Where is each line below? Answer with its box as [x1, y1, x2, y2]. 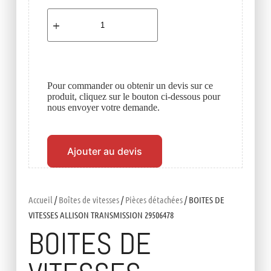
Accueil [28, 194, 53, 206]
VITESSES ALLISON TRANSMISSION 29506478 [28, 209, 174, 221]
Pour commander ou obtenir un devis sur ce [47, 80, 213, 91]
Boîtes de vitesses [58, 194, 119, 206]
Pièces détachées [125, 194, 183, 206]
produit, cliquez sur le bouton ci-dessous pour [47, 91, 220, 102]
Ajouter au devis [67, 145, 142, 158]
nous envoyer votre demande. [47, 102, 160, 113]
